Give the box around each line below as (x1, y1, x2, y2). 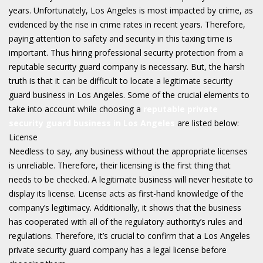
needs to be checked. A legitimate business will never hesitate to (9, 173, 253, 185)
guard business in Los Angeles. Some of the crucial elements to (9, 89, 249, 100)
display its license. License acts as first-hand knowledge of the (9, 187, 244, 199)
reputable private (143, 103, 218, 114)
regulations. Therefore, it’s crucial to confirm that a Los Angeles (9, 230, 250, 241)
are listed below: (175, 117, 239, 129)
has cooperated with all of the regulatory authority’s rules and (9, 215, 242, 227)
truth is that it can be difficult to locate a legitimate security (9, 75, 232, 86)
